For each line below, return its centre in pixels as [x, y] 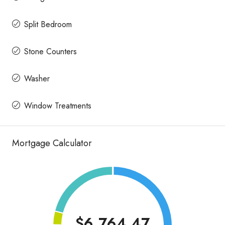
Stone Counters [50, 51]
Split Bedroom [48, 24]
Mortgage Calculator [52, 143]
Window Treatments [58, 105]
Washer [37, 78]
